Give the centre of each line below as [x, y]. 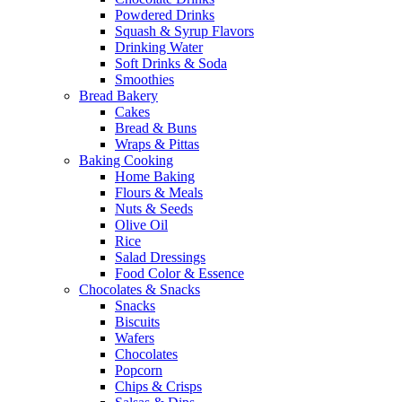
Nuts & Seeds [154, 209]
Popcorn [139, 371]
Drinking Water [159, 48]
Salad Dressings [160, 258]
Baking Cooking [126, 161]
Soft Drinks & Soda [171, 64]
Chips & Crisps [158, 387]
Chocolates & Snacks [140, 290]
